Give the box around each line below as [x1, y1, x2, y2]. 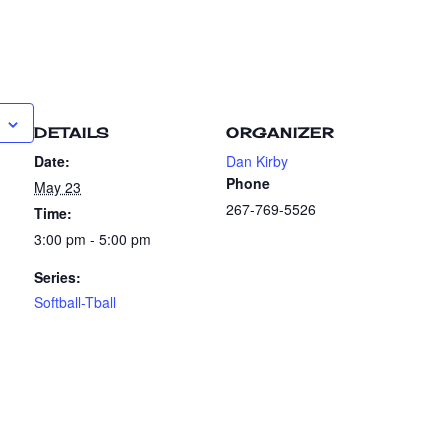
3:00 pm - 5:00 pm [34, 229, 151, 249]
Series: [34, 267, 81, 287]
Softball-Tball [34, 292, 116, 312]
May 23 [34, 177, 81, 197]
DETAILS [34, 124, 109, 141]
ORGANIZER [226, 124, 334, 141]
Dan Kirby [226, 151, 288, 171]
